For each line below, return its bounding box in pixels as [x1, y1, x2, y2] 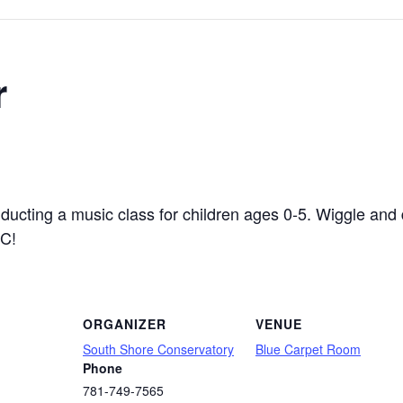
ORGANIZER [83, 314, 166, 333]
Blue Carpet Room [255, 339, 361, 358]
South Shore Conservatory [83, 339, 234, 358]
